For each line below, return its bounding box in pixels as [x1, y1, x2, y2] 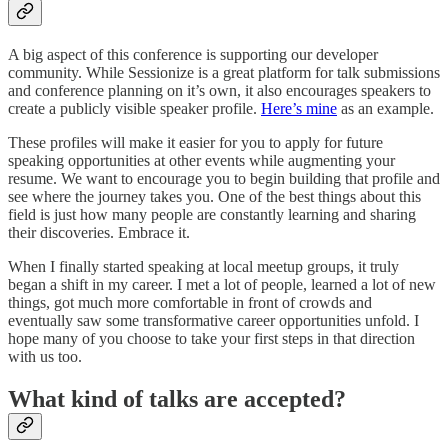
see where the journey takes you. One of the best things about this [8, 188, 421, 206]
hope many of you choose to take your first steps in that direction [8, 330, 415, 348]
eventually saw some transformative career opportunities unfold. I [8, 312, 419, 330]
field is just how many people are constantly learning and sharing [8, 206, 416, 224]
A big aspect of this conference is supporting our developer [8, 46, 378, 64]
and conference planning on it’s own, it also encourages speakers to [8, 82, 431, 100]
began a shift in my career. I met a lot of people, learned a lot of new [8, 276, 436, 294]
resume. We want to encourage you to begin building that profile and [8, 170, 440, 188]
